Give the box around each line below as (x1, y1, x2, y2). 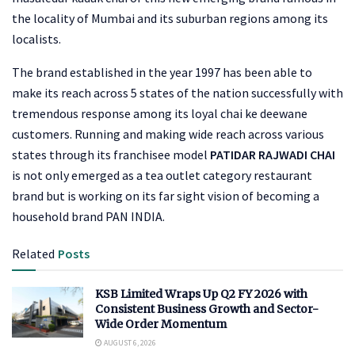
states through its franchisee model (12, 146, 210, 162)
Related (12, 245, 55, 261)
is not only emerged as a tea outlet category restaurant (12, 166, 312, 183)
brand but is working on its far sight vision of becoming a (12, 187, 319, 204)
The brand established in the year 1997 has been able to (12, 63, 312, 80)
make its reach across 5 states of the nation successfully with (12, 84, 343, 101)
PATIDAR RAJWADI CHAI (210, 146, 335, 162)
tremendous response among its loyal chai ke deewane (12, 105, 307, 121)
